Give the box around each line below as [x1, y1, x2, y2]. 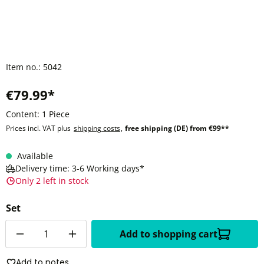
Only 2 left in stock [15, 175, 88, 186]
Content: [6, 108, 42, 120]
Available [17, 150, 53, 161]
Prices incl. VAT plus [6, 123, 71, 133]
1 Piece [42, 108, 70, 120]
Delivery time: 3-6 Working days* [15, 163, 144, 174]
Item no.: [6, 61, 43, 72]
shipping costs [74, 123, 120, 133]
